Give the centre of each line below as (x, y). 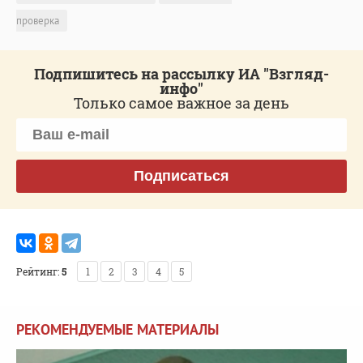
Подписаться (181, 175)
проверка (38, 20)
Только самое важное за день (181, 102)
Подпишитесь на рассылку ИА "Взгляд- (181, 73)
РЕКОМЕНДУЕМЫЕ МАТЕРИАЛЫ (117, 329)
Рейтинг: (38, 271)
